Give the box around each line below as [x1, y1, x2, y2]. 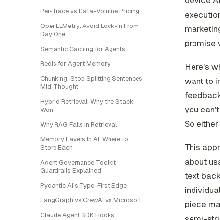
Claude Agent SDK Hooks [40, 211, 114, 219]
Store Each [40, 143, 73, 152]
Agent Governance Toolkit [40, 158, 116, 166]
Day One [40, 30, 65, 38]
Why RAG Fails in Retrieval [40, 120, 117, 129]
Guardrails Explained [40, 166, 101, 175]
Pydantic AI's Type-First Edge [40, 181, 127, 190]
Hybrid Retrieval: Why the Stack [40, 97, 134, 106]
